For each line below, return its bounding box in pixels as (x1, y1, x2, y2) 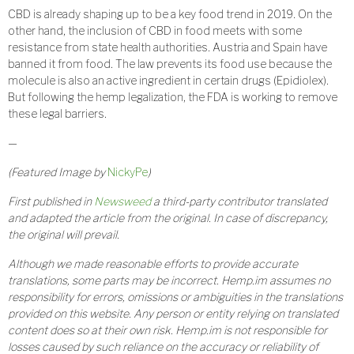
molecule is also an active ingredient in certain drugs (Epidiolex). (8, 73, 329, 88)
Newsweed (94, 194, 151, 209)
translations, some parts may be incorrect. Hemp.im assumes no (8, 273, 330, 288)
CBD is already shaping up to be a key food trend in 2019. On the (8, 7, 332, 21)
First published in (8, 194, 92, 209)
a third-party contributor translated (151, 194, 327, 209)
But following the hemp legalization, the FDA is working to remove (8, 90, 337, 104)
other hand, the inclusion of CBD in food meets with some (8, 24, 302, 38)
